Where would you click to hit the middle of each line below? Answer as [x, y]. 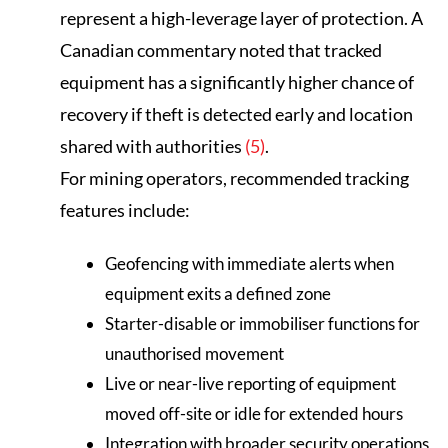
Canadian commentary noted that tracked [221, 49]
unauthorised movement [194, 354]
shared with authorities [152, 145]
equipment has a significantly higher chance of [237, 81]
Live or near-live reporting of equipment [250, 384]
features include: [125, 209]
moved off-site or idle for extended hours [254, 414]
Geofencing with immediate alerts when [249, 264]
